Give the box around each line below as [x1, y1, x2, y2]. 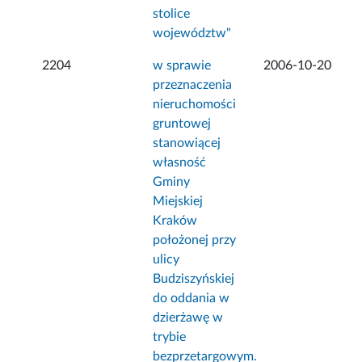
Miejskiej [153, 195, 204, 208]
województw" [153, 27, 232, 40]
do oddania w [153, 292, 230, 305]
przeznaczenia [153, 78, 233, 92]
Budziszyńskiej [153, 272, 235, 286]
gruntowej [153, 117, 212, 131]
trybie [153, 330, 187, 344]
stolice [153, 7, 191, 21]
